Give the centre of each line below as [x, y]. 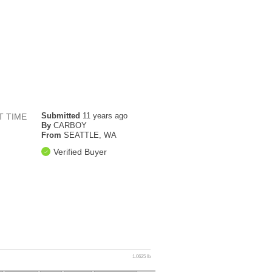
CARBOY [70, 126]
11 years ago [105, 116]
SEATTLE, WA [90, 135]
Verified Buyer [80, 152]
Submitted [62, 116]
